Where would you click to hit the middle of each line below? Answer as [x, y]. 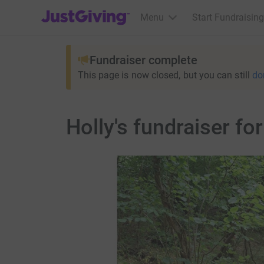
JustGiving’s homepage [89, 10]
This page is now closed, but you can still [164, 75]
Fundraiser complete [143, 60]
